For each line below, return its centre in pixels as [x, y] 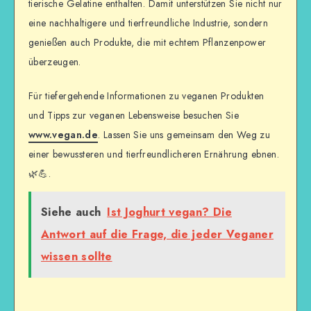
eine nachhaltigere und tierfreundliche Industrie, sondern [148, 23]
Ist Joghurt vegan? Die [169, 212]
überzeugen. [55, 61]
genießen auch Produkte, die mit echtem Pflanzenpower [148, 42]
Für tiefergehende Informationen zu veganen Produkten [146, 95]
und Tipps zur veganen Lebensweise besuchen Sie [134, 115]
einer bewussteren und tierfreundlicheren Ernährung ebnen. [154, 154]
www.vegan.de [64, 134]
